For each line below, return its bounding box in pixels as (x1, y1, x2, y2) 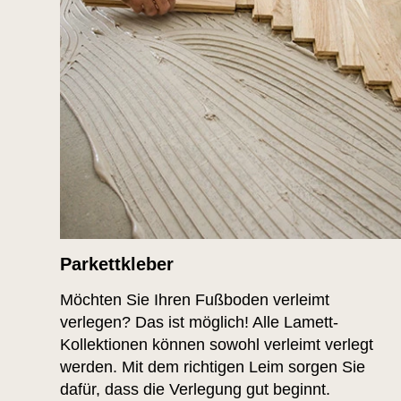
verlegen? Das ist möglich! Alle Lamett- (60, 313, 338, 332)
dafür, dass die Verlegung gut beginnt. (60, 380, 330, 399)
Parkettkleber (60, 254, 174, 275)
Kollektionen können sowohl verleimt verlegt (60, 336, 373, 354)
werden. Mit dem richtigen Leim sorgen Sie (60, 358, 365, 377)
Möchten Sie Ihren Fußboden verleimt (60, 291, 329, 310)
